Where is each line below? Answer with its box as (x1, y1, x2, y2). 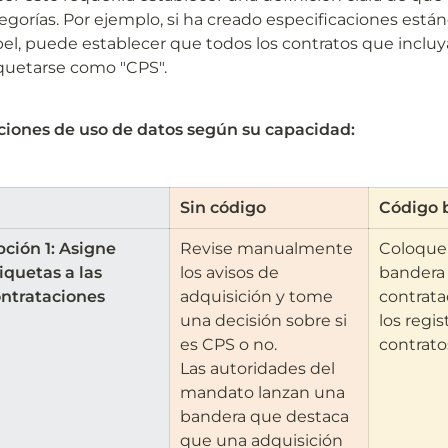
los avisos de (179, 263, 279, 282)
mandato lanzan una (179, 383, 345, 402)
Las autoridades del (179, 359, 335, 378)
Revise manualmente (179, 239, 353, 258)
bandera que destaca (179, 407, 349, 426)
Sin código (179, 198, 266, 217)
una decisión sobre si (179, 311, 347, 330)
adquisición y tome (179, 287, 333, 306)
